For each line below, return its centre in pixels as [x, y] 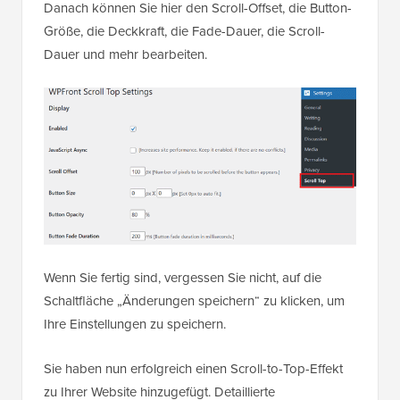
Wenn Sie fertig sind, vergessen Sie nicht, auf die [183, 285]
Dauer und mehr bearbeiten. [125, 63]
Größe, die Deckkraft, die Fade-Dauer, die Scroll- [184, 40]
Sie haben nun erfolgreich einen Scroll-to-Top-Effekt [193, 376]
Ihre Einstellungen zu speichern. [135, 332]
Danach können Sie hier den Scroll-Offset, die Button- [198, 17]
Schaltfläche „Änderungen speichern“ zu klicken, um [194, 308]
